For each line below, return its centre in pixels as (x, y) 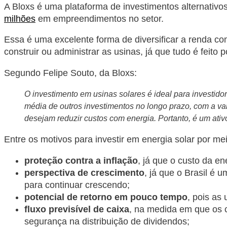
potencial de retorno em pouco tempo (106, 197)
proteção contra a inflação (81, 160)
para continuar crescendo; (77, 185)
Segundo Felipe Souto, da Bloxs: (70, 73)
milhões (20, 18)
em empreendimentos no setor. (100, 18)
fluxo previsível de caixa (77, 209)
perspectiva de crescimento (84, 173)
